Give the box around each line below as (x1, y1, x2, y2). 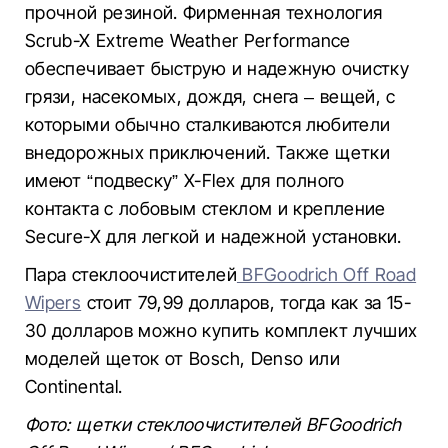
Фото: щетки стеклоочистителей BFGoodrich (25, 414, 402, 435)
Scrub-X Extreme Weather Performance (25, 30, 351, 51)
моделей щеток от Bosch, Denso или (25, 348, 340, 369)
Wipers (25, 292, 82, 313)
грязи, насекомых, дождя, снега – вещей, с (25, 86, 396, 107)
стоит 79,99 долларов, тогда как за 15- (81, 292, 412, 313)
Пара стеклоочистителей (25, 264, 237, 285)
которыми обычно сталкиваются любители (25, 114, 391, 135)
